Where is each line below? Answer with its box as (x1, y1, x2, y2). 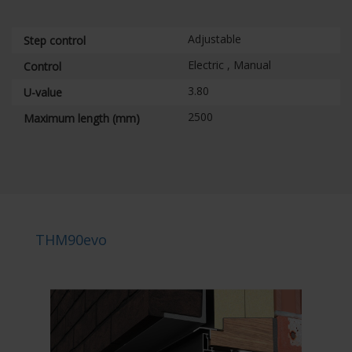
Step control (24, 33, 86, 48)
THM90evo (35, 230, 107, 249)
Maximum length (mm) (24, 111, 140, 126)
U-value (24, 85, 62, 100)
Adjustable (188, 31, 241, 46)
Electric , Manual (188, 57, 271, 72)
